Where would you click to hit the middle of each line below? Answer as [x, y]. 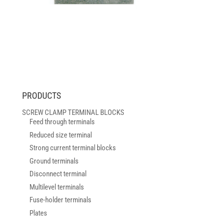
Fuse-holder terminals [60, 200]
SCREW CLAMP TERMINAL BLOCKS [73, 113]
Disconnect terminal [58, 174]
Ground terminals [54, 161]
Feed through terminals [62, 122]
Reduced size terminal [60, 135]
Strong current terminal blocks [72, 148]
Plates [38, 213]
